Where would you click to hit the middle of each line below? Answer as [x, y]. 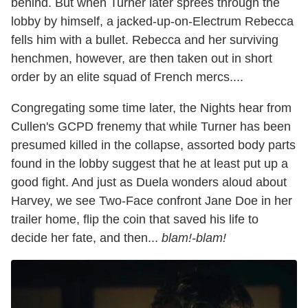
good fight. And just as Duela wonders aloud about [149, 182]
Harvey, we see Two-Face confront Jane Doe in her [152, 200]
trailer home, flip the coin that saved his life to [135, 219]
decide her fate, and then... [86, 238]
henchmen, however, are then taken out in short [142, 58]
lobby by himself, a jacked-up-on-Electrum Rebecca [152, 21]
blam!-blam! [194, 238]
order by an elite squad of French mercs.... [127, 77]
